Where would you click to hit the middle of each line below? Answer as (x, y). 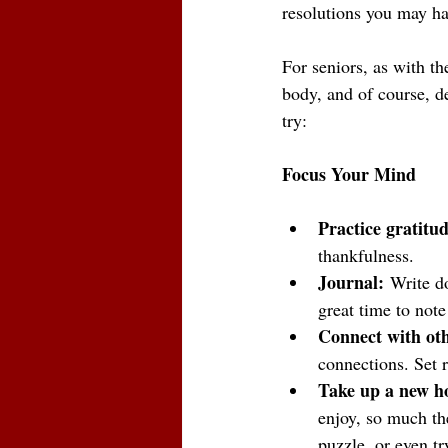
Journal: (351, 282)
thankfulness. (369, 255)
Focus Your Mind (349, 174)
